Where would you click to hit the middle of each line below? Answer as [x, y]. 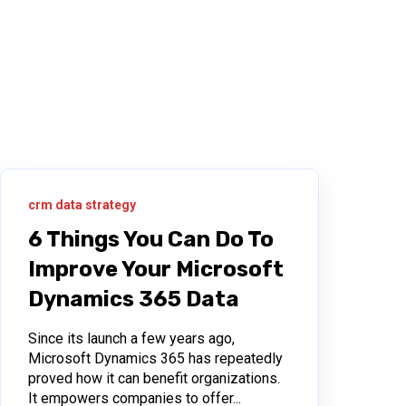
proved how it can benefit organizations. [154, 378]
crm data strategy [82, 204]
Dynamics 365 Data [133, 299]
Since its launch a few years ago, [131, 338]
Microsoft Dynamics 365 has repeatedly [155, 358]
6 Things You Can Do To [150, 239]
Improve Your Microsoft [155, 269]
